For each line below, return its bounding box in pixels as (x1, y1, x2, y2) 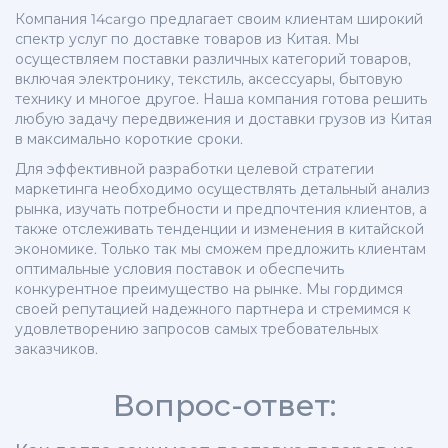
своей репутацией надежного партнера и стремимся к (15, 300, 411, 319)
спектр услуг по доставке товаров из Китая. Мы (15, 30, 359, 49)
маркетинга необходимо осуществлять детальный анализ (15, 180, 430, 199)
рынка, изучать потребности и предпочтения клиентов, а (15, 200, 427, 219)
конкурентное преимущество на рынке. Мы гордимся (15, 280, 403, 299)
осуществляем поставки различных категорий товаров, (15, 50, 411, 69)
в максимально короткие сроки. (15, 130, 243, 149)
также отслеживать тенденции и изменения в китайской (15, 220, 424, 239)
